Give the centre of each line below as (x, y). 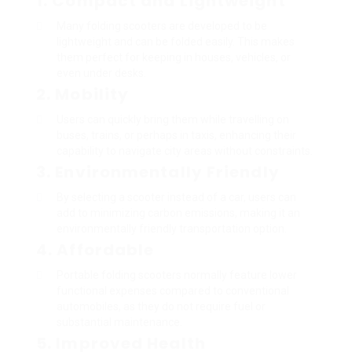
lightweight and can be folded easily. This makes (176, 41)
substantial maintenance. (119, 322)
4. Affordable (95, 249)
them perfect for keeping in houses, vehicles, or (174, 57)
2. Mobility (83, 94)
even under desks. (101, 73)
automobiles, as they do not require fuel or (161, 306)
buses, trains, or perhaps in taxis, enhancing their (176, 135)
